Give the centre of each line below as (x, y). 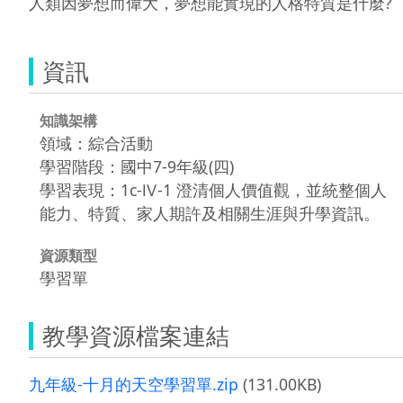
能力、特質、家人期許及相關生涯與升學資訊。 (210, 213)
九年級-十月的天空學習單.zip (134, 384)
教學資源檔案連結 (136, 335)
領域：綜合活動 (96, 143)
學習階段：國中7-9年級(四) (137, 166)
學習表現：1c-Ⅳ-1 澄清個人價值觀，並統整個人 (213, 189)
